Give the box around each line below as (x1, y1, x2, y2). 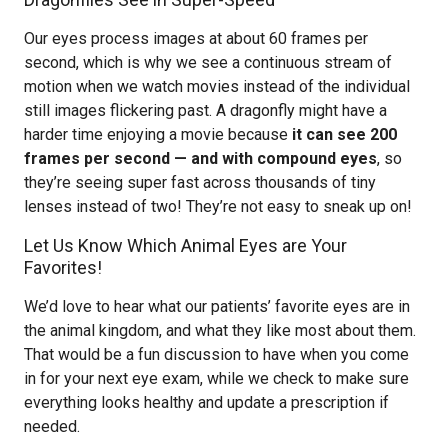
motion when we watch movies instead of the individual (24, 77, 410, 96)
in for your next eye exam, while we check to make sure (24, 369, 409, 388)
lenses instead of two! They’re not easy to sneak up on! (24, 197, 412, 216)
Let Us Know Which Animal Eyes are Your (24, 235, 347, 256)
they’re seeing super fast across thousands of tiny (24, 173, 376, 192)
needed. (24, 417, 80, 436)
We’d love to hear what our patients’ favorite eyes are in (24, 297, 410, 316)
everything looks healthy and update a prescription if (24, 393, 389, 412)
